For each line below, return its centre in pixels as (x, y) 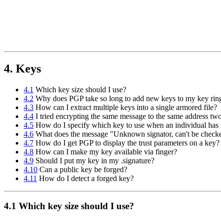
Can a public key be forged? (82, 169)
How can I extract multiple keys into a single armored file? (125, 107)
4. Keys (22, 68)
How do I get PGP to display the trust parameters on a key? (127, 143)
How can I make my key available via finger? (105, 151)
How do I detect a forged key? (85, 178)
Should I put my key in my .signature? (94, 160)
